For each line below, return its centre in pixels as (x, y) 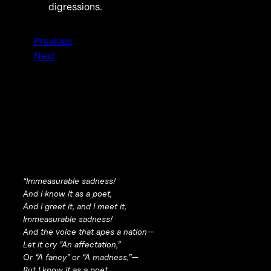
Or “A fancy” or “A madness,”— (80, 257)
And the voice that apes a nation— (88, 232)
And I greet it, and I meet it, (74, 206)
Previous (53, 41)
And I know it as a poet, (67, 194)
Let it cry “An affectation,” (71, 244)
